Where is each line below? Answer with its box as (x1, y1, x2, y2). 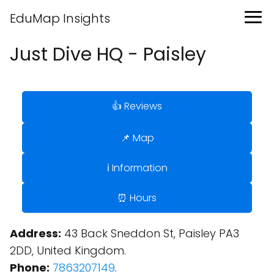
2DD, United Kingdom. (10, 243, 126, 258)
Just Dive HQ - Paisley (10, 42, 206, 67)
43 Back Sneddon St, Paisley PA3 (61, 226, 239, 241)
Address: (10, 226, 61, 241)
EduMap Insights (10, 10, 110, 27)
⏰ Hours (117, 191, 157, 205)
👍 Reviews (112, 99, 162, 113)
